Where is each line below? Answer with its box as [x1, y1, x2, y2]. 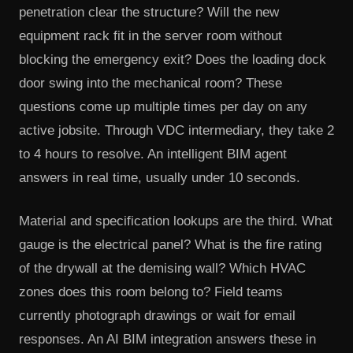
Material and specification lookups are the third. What [19, 214, 333, 229]
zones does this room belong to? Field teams [19, 284, 283, 300]
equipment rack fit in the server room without [19, 28, 282, 43]
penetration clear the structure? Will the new [19, 4, 279, 20]
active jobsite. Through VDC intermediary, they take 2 [19, 122, 334, 138]
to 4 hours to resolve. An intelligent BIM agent [19, 146, 287, 162]
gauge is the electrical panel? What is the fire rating [19, 237, 321, 253]
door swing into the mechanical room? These [19, 75, 282, 91]
